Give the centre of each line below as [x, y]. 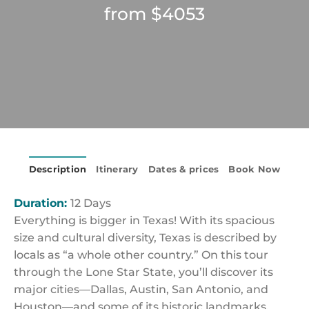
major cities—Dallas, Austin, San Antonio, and [141, 289]
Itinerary [117, 169]
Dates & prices [183, 169]
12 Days [91, 203]
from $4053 [154, 14]
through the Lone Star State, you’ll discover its [143, 272]
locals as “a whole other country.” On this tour [141, 255]
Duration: [42, 203]
